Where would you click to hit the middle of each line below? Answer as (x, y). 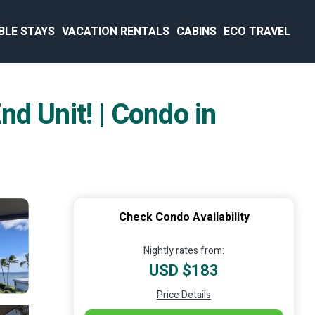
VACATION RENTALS (116, 32)
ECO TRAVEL (257, 32)
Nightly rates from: (184, 251)
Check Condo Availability (184, 217)
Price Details (184, 295)
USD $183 (184, 271)
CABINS (197, 32)
